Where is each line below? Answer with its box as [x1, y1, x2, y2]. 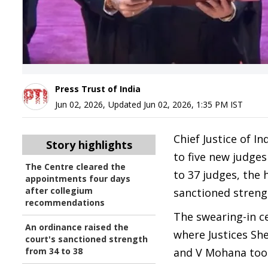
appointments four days [25, 173, 130, 184]
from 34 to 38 [25, 245, 83, 257]
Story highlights [45, 138, 132, 152]
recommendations [25, 197, 105, 208]
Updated [108, 99, 144, 110]
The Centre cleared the [25, 161, 126, 172]
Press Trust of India [55, 83, 141, 95]
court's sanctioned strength [25, 233, 148, 245]
